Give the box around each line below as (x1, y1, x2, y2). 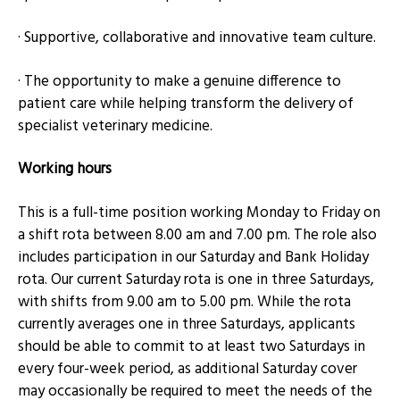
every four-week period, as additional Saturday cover (18, 356, 357, 381)
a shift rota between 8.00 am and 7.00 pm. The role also (18, 222, 377, 247)
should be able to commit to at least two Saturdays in (18, 334, 365, 359)
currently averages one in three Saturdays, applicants (18, 312, 355, 337)
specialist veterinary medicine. (18, 113, 212, 138)
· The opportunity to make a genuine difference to (18, 69, 341, 94)
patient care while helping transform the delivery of (18, 91, 354, 116)
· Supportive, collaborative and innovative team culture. (18, 26, 376, 51)
